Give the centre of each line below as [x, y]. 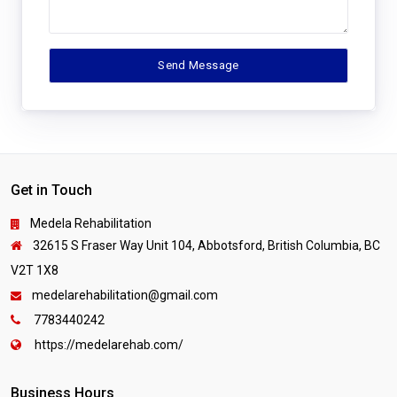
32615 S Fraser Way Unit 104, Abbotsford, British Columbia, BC [206, 245]
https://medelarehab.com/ [108, 344]
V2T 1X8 [35, 270]
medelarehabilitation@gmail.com [125, 295]
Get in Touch [51, 190]
